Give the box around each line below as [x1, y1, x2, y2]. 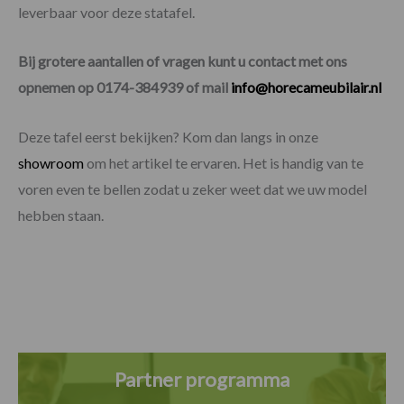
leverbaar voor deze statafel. [18, 3, 195, 21]
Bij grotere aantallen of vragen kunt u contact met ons [18, 52, 347, 70]
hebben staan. [18, 206, 104, 224]
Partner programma [115, 366, 289, 391]
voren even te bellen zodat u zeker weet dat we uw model [18, 179, 367, 197]
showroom [18, 153, 84, 171]
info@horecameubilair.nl [231, 78, 381, 96]
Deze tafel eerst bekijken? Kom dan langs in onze [18, 127, 318, 145]
